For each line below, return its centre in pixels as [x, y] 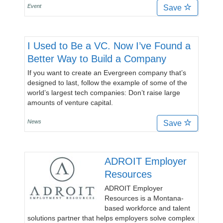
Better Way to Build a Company [97, 59]
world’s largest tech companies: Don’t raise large [104, 93]
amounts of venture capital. [70, 103]
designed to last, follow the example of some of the [107, 83]
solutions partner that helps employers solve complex [111, 218]
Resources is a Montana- [144, 198]
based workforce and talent [147, 208]
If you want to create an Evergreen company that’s [107, 73]
